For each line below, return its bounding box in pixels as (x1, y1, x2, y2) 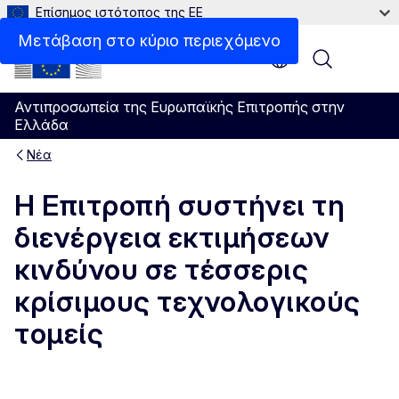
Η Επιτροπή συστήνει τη (14, 188, 345, 224)
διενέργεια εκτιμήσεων (14, 220, 330, 256)
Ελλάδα (14, 116, 69, 134)
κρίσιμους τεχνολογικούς (14, 284, 361, 320)
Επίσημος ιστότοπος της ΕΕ (36, 4, 203, 20)
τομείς (14, 316, 103, 352)
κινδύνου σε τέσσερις (14, 252, 308, 288)
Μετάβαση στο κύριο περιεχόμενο (18, 31, 281, 50)
